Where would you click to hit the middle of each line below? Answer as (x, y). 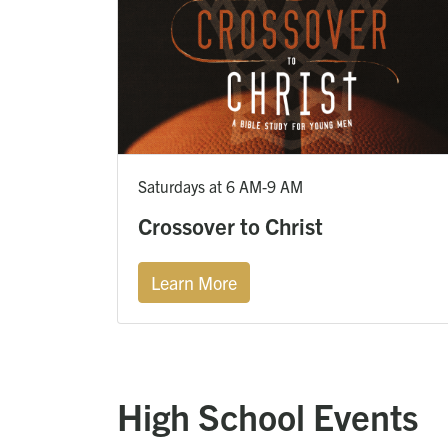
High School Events (267, 415)
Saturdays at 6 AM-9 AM (220, 185)
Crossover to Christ (230, 225)
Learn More (194, 282)
